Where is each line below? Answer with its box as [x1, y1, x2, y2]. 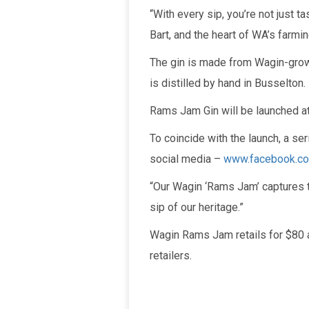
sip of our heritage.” [150, 201, 243, 215]
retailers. [150, 249, 192, 263]
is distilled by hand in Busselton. [150, 77, 306, 90]
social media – [150, 152, 223, 166]
